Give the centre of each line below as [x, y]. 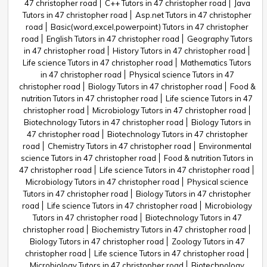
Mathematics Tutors [216, 63]
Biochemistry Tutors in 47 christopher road [169, 229]
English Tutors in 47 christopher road [113, 39]
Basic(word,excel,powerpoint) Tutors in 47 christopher [150, 27]
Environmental [225, 146]
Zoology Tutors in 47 [208, 241]
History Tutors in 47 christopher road [179, 51]
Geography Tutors [220, 39]
